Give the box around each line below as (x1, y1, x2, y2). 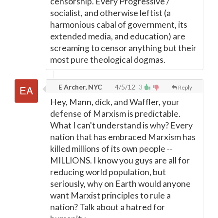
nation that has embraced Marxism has (50, 132, 196, 142)
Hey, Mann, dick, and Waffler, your (50, 97, 180, 107)
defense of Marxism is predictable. (50, 109, 181, 119)
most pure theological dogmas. (50, 54, 165, 65)
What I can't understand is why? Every (50, 120, 193, 130)
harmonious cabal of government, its (50, 19, 187, 30)
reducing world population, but (50, 167, 166, 177)
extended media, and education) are (50, 31, 185, 41)
